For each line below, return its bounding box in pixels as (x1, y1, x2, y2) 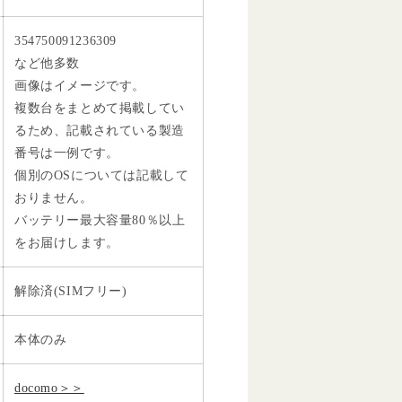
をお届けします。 (14, 235, 119, 249)
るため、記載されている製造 (14, 123, 185, 137)
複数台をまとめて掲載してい (14, 100, 185, 115)
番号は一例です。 (14, 145, 119, 160)
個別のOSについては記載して (14, 168, 189, 182)
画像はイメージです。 (14, 78, 145, 92)
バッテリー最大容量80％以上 (14, 213, 186, 227)
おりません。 (14, 190, 93, 205)
